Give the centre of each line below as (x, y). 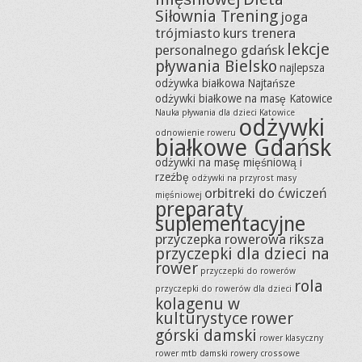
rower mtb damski (192, 354)
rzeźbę (172, 177)
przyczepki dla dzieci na (242, 254)
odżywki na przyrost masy (244, 178)
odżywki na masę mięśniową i (229, 162)
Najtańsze (271, 83)
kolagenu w (198, 304)
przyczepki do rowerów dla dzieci (223, 289)
